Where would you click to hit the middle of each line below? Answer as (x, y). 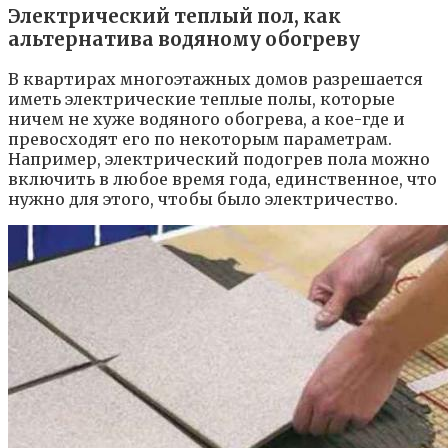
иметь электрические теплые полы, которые (201, 99)
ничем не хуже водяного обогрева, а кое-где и (206, 119)
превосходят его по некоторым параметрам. (200, 139)
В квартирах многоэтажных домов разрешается (215, 79)
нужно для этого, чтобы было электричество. (203, 199)
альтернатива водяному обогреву (184, 39)
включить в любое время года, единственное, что (222, 179)
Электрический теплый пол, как (174, 16)
